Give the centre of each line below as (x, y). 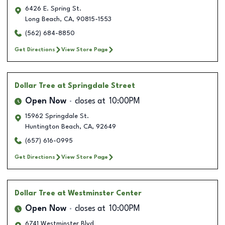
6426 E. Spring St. (53, 9)
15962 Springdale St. (57, 116)
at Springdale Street (96, 86)
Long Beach (42, 19)
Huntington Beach (52, 127)
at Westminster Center (99, 193)
